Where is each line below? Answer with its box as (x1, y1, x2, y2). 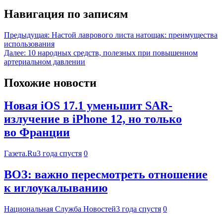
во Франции (4, 126, 70, 139)
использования (4, 39, 55, 48)
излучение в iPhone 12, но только (4, 112, 182, 126)
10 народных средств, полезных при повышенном (28, 48, 198, 57)
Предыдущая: (4, 30, 50, 39)
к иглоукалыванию (4, 181, 108, 195)
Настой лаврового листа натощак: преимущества (52, 30, 218, 39)
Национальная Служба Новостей (4, 205, 116, 214)
